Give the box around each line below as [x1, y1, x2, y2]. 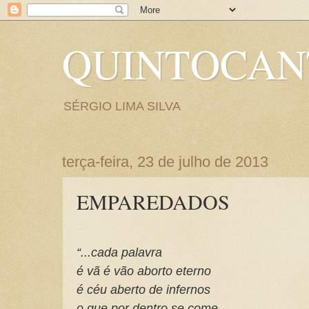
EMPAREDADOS [77, 188, 230, 215]
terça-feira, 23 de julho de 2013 [62, 153, 268, 170]
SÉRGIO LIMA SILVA [63, 99, 181, 113]
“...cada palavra [77, 244, 162, 259]
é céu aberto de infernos [77, 281, 210, 297]
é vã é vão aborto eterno [77, 263, 211, 278]
